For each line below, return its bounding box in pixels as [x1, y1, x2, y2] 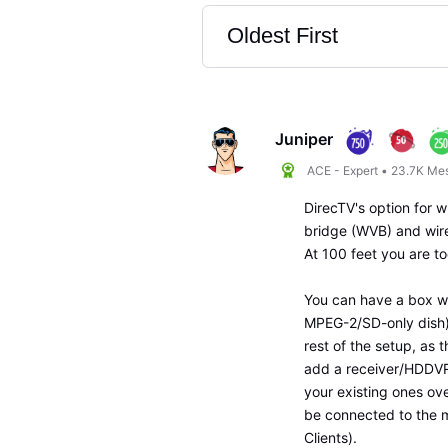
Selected [225, 63, 311, 89]
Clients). [303, 429, 357, 446]
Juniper [275, 128, 334, 149]
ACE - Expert [307, 162, 379, 178]
